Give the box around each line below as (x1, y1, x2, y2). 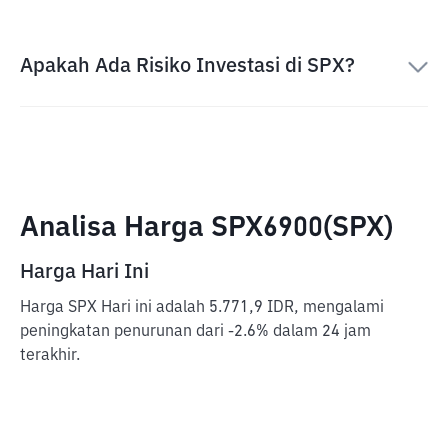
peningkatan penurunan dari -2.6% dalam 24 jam (20, 324, 371, 340)
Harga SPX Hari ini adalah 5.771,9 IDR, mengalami (20, 300, 384, 316)
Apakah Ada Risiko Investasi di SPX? (20, 56, 355, 76)
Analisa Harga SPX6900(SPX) (20, 214, 393, 242)
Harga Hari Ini (20, 262, 149, 282)
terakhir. (20, 348, 80, 364)
